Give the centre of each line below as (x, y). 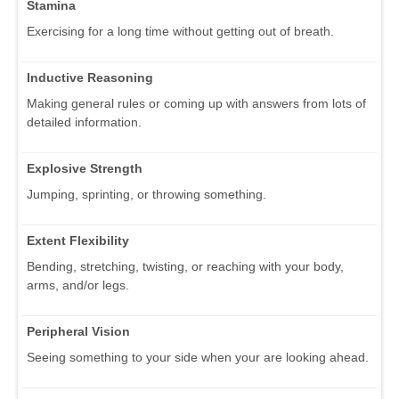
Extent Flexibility (78, 241)
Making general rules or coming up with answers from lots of (196, 104)
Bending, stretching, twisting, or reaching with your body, (185, 267)
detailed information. (84, 122)
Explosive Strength (85, 169)
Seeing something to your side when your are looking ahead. (198, 358)
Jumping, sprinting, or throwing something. (147, 195)
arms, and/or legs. (78, 285)
